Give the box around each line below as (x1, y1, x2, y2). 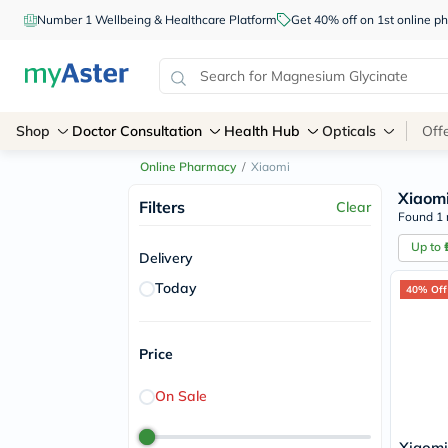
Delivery (139, 249, 193, 267)
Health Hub (224, 122, 300, 140)
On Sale (155, 387, 207, 405)
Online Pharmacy (140, 159, 236, 174)
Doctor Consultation (72, 122, 202, 140)
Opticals (322, 122, 376, 140)
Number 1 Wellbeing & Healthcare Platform (37, 12, 277, 27)
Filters (139, 197, 185, 217)
